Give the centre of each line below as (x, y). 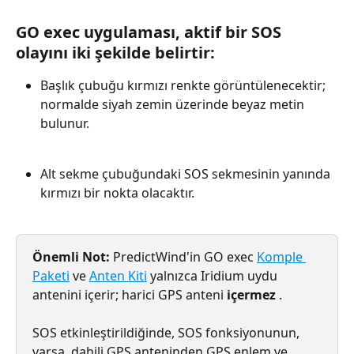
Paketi (51, 276)
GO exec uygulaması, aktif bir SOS (151, 32)
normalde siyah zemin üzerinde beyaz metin (174, 105)
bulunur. (65, 124)
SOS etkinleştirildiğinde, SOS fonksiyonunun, (168, 333)
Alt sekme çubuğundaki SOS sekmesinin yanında (187, 174)
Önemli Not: (71, 257)
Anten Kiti (118, 276)
